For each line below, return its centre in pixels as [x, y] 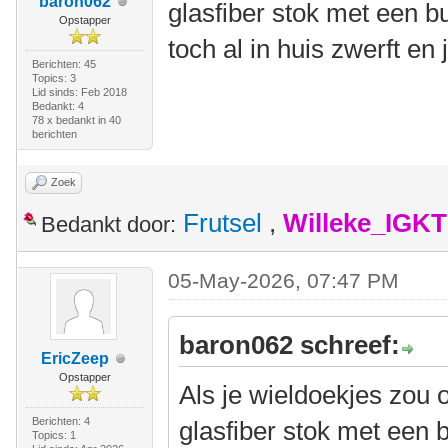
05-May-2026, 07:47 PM [284, 280]
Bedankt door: [108, 224]
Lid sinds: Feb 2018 [79, 92]
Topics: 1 [53, 435]
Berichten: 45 [63, 64]
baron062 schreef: [290, 345]
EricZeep [74, 358]
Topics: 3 [53, 78]
